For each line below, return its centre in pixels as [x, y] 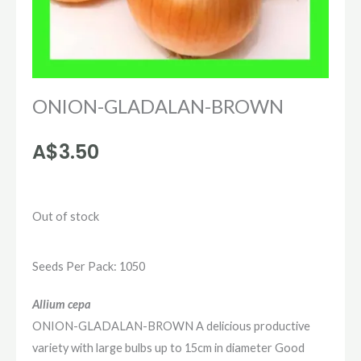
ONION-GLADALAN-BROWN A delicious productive [171, 326]
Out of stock [66, 217]
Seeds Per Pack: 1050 [89, 266]
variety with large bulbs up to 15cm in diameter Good [168, 347]
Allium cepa [62, 304]
